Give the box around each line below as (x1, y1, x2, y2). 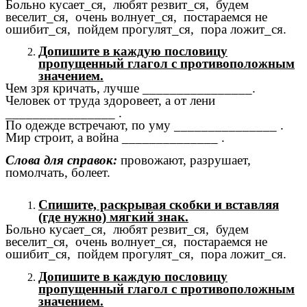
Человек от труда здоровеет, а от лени (5, 93, 215, 108)
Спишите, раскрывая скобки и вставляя (38, 197, 279, 212)
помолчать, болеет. (5, 165, 110, 180)
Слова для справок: (5, 153, 117, 168)
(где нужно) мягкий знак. (38, 210, 188, 225)
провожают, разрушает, (117, 153, 251, 168)
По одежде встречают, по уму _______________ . (5, 118, 284, 133)
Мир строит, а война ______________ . (5, 130, 225, 145)
